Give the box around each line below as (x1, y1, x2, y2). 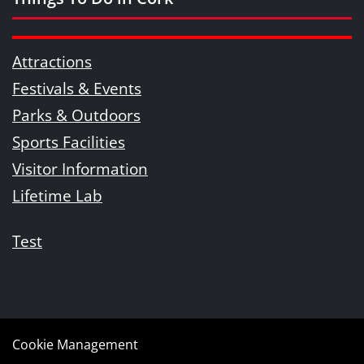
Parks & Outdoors (12, 104, 141, 126)
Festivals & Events (12, 77, 141, 99)
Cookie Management (12, 336, 138, 353)
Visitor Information (12, 158, 148, 180)
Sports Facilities (12, 131, 125, 153)
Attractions (12, 50, 92, 72)
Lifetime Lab (12, 184, 102, 206)
